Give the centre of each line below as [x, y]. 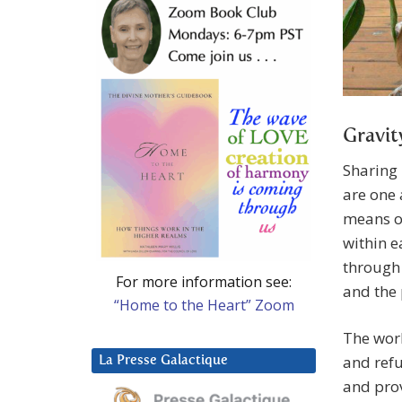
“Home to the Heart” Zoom [204, 305]
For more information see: [204, 281]
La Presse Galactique [163, 360]
